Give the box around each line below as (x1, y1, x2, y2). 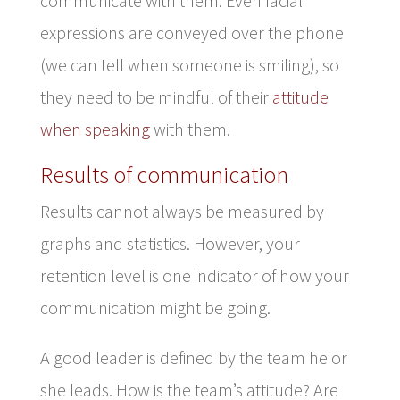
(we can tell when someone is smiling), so (39, 53, 339, 76)
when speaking (39, 117, 150, 140)
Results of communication (39, 159, 288, 189)
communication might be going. (39, 296, 271, 319)
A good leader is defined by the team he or (39, 346, 347, 369)
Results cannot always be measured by (39, 199, 324, 222)
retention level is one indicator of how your (39, 263, 349, 287)
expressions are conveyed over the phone (39, 21, 344, 44)
